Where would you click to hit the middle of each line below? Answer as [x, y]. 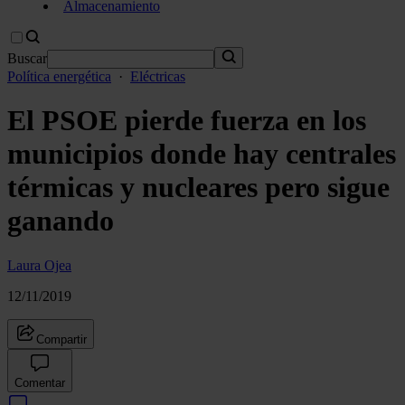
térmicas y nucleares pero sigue [198, 188]
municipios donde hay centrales [202, 154]
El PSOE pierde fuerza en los [187, 121]
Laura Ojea [39, 265]
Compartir [61, 339]
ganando [61, 221]
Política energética [59, 76]
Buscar [27, 58]
